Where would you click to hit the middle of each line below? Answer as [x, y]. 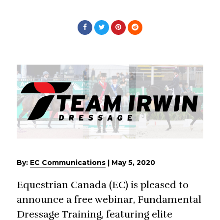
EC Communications [68, 163]
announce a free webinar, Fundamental [109, 200]
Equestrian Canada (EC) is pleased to [103, 185]
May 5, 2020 [133, 163]
